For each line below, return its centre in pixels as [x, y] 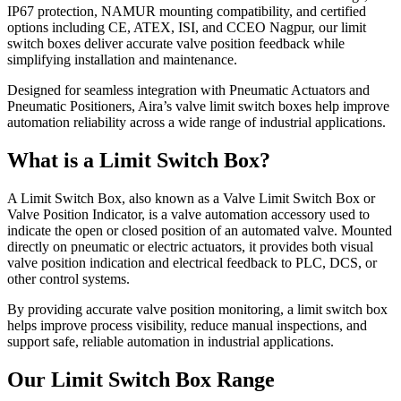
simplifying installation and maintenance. [122, 59]
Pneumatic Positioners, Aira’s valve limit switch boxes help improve [198, 106]
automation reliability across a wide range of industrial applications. [196, 122]
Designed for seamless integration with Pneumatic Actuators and [188, 90]
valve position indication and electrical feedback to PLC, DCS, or [192, 262]
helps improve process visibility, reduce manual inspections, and [187, 325]
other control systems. [68, 278]
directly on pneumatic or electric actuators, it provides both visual [190, 246]
